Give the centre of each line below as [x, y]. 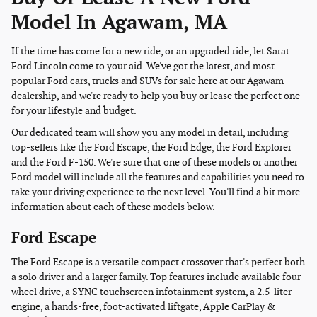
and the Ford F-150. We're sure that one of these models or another [155, 162]
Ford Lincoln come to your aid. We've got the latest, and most [143, 66]
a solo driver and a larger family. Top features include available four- [158, 277]
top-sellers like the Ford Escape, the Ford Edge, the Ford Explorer [151, 147]
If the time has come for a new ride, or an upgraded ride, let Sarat [150, 51]
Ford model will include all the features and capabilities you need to [158, 177]
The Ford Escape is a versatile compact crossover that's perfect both [158, 263]
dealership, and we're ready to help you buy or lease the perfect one [156, 96]
